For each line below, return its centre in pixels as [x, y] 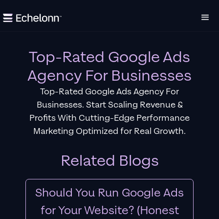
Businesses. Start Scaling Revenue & [109, 105]
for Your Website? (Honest [109, 210]
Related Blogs [109, 161]
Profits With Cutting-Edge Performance [109, 118]
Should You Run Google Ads [109, 193]
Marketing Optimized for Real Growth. [109, 131]
